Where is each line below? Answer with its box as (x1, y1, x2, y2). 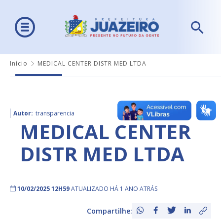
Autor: (13, 109, 33, 118)
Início (10, 59, 28, 68)
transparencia (36, 109, 74, 118)
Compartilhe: (87, 206, 132, 216)
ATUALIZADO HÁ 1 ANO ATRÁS (71, 184, 157, 193)
